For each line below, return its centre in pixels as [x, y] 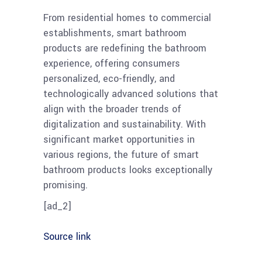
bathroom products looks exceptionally [128, 170]
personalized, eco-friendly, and [109, 79]
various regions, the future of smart [121, 155]
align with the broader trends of [112, 109]
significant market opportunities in [119, 140]
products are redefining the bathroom [125, 49]
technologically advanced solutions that [131, 94]
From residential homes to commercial [127, 18]
